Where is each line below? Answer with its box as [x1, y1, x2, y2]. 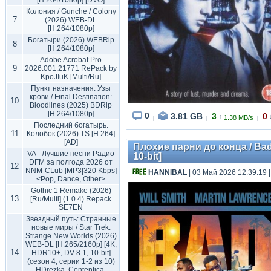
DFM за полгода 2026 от [29, 158, 113, 166]
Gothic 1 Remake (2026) [30, 186, 111, 195]
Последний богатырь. [33, 121, 108, 129]
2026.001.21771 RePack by [25, 64, 117, 73]
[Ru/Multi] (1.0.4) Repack [30, 195, 111, 203]
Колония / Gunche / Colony [25, 7, 116, 16]
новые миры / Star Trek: [31, 223, 111, 232]
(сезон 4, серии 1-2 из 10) [27, 257, 115, 266]
